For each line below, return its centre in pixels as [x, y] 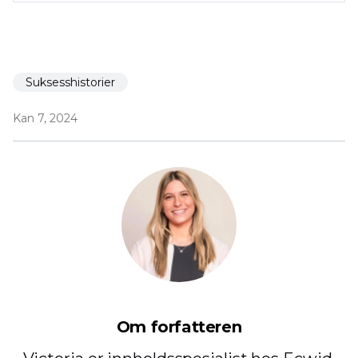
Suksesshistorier [70, 83]
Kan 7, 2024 [45, 119]
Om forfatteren [179, 327]
